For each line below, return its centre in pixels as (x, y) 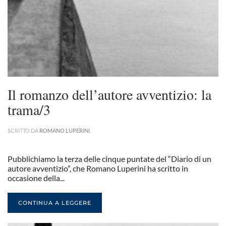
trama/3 (29, 109)
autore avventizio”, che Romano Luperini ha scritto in (98, 168)
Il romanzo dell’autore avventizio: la (109, 94)
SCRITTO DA (23, 130)
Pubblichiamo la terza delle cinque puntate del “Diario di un (109, 159)
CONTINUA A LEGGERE (55, 203)
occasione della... (36, 178)
